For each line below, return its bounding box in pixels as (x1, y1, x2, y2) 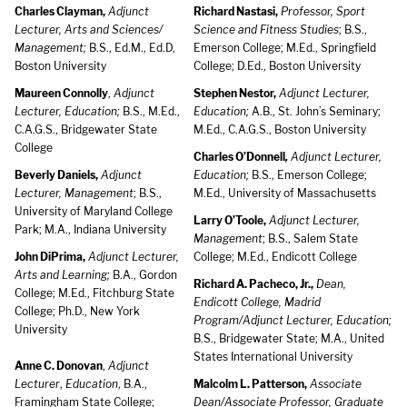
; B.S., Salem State (263, 232, 358, 245)
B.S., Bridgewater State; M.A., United (194, 332, 384, 345)
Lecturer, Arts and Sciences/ (15, 23, 163, 36)
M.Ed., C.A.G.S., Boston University (194, 123, 366, 136)
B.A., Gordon (110, 268, 177, 282)
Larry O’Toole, (194, 213, 266, 227)
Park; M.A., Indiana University (15, 223, 166, 236)
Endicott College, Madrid (194, 295, 321, 309)
